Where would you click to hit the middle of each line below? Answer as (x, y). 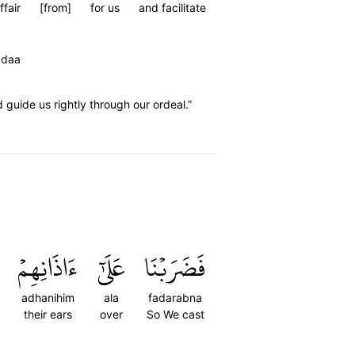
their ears (48, 314)
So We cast (175, 314)
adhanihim (48, 298)
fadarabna (175, 298)
